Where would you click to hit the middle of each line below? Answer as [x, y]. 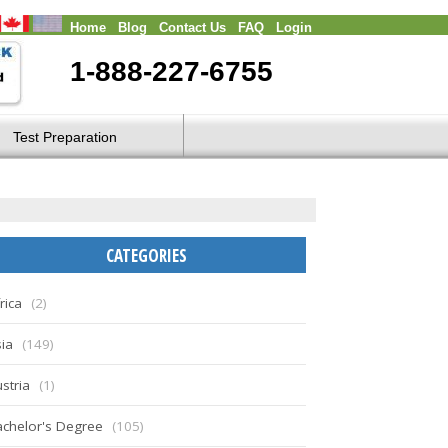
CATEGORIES [146, 255]
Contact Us [192, 28]
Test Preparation [65, 137]
